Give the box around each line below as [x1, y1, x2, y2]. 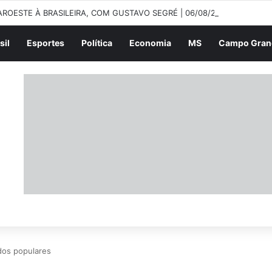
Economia [129, 38, 171, 48]
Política [81, 38, 112, 48]
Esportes [27, 38, 64, 48]
